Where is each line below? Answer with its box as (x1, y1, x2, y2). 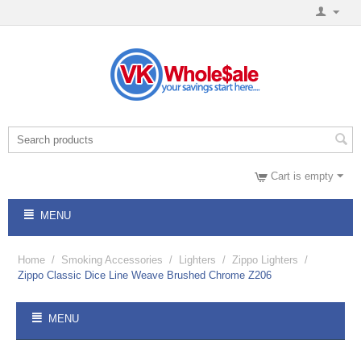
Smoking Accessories (61, 254, 163, 266)
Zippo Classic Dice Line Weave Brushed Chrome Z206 (18, 269, 272, 281)
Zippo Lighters (232, 254, 298, 266)
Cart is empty (271, 170, 334, 182)
